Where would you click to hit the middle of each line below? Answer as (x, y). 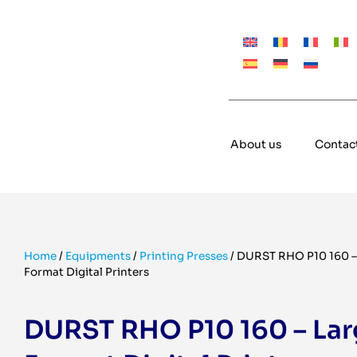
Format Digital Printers (86, 272)
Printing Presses (184, 256)
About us (256, 144)
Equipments (98, 256)
